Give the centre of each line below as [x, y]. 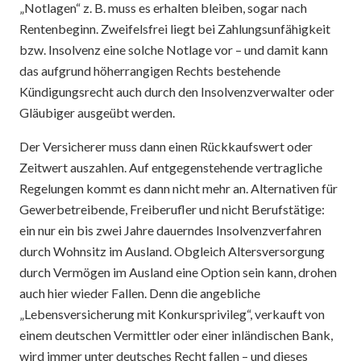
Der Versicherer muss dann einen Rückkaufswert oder [166, 146]
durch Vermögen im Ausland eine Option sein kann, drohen [178, 272]
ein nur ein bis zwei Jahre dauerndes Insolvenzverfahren [170, 230]
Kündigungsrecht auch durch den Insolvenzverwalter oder [177, 91]
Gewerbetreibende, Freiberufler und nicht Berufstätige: [172, 209]
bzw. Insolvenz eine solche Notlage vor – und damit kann [174, 50]
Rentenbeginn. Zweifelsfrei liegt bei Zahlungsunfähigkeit [175, 29]
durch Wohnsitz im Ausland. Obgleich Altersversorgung [172, 251]
